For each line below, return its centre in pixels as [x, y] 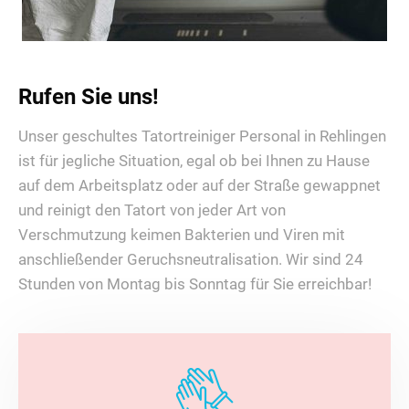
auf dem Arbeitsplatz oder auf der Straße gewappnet [199, 186]
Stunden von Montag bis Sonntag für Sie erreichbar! [195, 284]
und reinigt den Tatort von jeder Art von [152, 210]
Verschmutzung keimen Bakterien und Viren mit [182, 235]
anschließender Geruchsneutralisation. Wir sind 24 [191, 260]
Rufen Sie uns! [89, 97]
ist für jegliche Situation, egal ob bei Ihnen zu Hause [194, 161]
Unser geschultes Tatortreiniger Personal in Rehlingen [202, 136]
